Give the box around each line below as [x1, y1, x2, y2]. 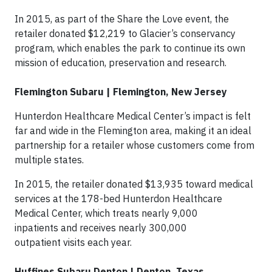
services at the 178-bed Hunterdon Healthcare [15, 192, 222, 205]
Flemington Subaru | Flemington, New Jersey [15, 85, 227, 98]
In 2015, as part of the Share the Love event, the [15, 12, 229, 25]
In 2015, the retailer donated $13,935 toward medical [15, 177, 253, 190]
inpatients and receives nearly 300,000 [15, 221, 187, 234]
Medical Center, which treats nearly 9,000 [15, 206, 198, 219]
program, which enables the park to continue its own [15, 41, 245, 54]
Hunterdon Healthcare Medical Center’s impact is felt [15, 109, 251, 122]
